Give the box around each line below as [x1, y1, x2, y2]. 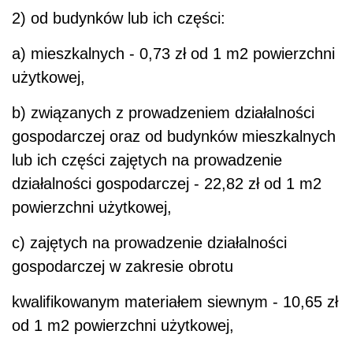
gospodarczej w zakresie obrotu [12, 258, 233, 276]
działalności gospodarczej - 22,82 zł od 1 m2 [12, 175, 321, 193]
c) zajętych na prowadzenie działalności [12, 234, 287, 252]
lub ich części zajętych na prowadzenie [12, 151, 282, 169]
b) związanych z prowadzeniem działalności [12, 104, 314, 122]
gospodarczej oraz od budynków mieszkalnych [12, 128, 336, 146]
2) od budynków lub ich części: [12, 9, 225, 28]
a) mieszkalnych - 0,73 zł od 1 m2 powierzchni [12, 45, 335, 63]
